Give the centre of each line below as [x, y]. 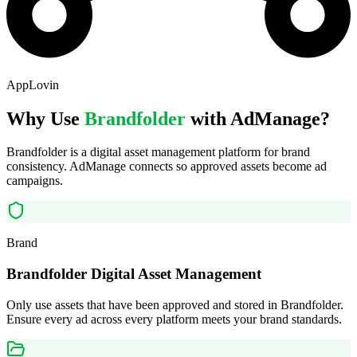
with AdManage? [258, 118]
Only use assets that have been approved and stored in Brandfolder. [175, 304]
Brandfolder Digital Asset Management [134, 274]
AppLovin [33, 84]
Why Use [45, 118]
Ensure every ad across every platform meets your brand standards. [174, 319]
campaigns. [35, 181]
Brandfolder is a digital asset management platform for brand [158, 152]
